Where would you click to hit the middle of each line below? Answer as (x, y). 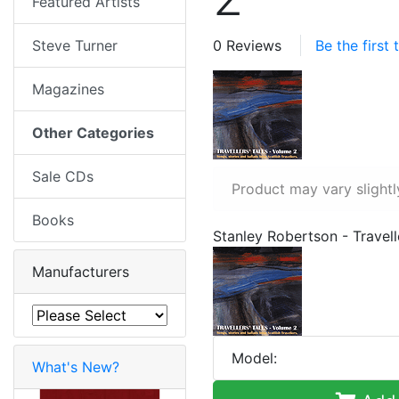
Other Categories (93, 133)
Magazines (68, 90)
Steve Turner (75, 46)
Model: (254, 358)
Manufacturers (81, 272)
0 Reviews (247, 46)
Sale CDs (63, 177)
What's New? (76, 367)
